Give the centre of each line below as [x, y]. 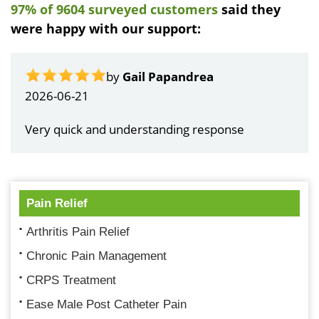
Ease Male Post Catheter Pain [106, 305]
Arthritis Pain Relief [78, 232]
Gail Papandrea [168, 77]
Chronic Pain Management [96, 256]
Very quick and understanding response [135, 130]
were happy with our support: [106, 29]
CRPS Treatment [71, 281]
